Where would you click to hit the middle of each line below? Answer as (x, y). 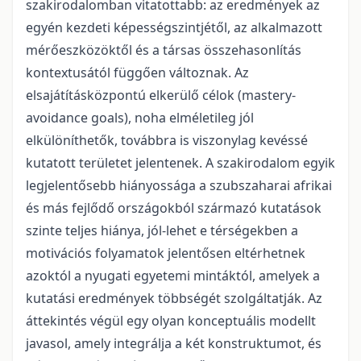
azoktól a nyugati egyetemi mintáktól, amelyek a (173, 275)
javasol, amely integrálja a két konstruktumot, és (174, 343)
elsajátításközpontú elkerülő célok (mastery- (161, 95)
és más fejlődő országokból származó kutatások (174, 207)
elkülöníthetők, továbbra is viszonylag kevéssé (167, 140)
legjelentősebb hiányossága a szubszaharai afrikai (179, 185)
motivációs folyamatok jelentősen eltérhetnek (166, 253)
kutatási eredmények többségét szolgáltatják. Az (174, 298)
